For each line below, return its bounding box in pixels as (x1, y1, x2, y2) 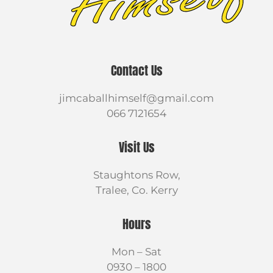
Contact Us (110, 61, 163, 80)
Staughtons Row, (93, 169, 180, 181)
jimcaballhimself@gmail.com (59, 92, 214, 104)
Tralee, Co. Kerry (95, 184, 178, 196)
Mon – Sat (112, 246, 161, 258)
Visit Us (118, 138, 155, 157)
